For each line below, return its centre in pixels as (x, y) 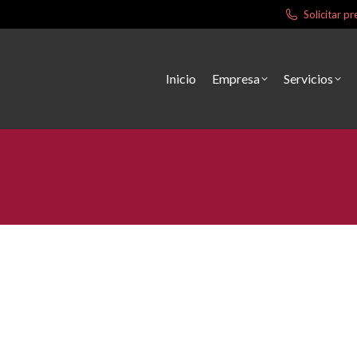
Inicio (180, 78)
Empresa (235, 78)
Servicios (308, 78)
